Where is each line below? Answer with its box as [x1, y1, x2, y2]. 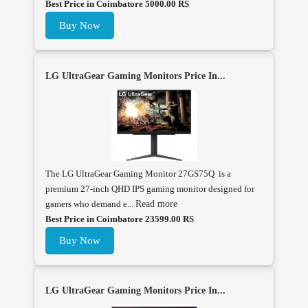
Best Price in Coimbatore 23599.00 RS [45, 213, 194, 224]
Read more [135, 198, 177, 209]
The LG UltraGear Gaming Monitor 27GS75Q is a [45, 168, 231, 179]
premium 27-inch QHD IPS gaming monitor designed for [45, 183, 254, 194]
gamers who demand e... [45, 198, 135, 209]
